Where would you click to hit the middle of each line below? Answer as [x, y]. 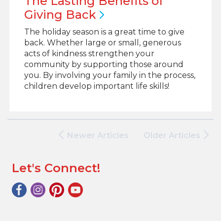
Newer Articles [98, 135]
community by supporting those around [104, 64]
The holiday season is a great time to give [104, 32]
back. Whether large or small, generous [102, 43]
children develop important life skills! [96, 86]
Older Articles [172, 135]
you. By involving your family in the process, [110, 75]
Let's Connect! [56, 168]
